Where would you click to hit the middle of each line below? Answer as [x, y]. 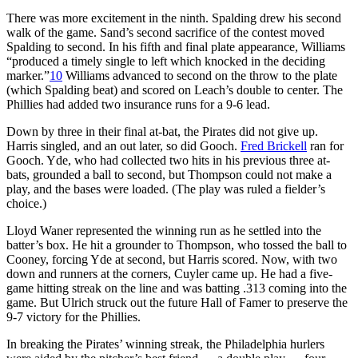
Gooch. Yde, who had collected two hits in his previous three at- [168, 160]
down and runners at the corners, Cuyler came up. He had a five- [169, 273]
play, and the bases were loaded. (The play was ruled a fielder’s [166, 189]
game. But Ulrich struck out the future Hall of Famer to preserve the [177, 302]
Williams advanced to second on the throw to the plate [200, 75]
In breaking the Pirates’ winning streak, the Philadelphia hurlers [165, 344]
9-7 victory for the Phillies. [74, 316]
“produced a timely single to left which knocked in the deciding [166, 61]
